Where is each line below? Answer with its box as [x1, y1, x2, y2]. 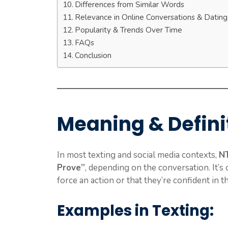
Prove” [57, 162, 85, 174]
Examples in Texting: [57, 200, 214, 221]
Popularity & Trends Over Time [75, 24, 183, 36]
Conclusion [75, 50, 112, 61]
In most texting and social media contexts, [57, 149, 219, 161]
